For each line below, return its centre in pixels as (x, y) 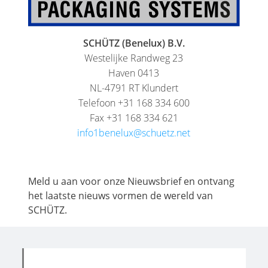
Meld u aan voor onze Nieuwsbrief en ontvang (132, 182)
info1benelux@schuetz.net (134, 133)
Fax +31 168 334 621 (134, 118)
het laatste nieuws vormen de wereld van (121, 196)
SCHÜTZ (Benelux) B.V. (134, 43)
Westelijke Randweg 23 (134, 58)
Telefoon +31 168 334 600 (134, 103)
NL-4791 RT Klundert (134, 88)
